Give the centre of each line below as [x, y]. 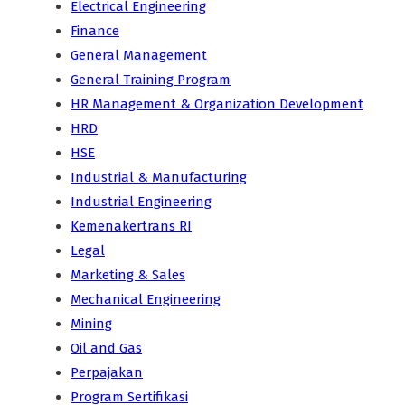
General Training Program [151, 80]
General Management [139, 56]
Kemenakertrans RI [131, 226]
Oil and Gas [106, 348]
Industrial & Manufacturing [159, 178]
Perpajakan [107, 373]
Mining [91, 324]
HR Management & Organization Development [217, 104]
